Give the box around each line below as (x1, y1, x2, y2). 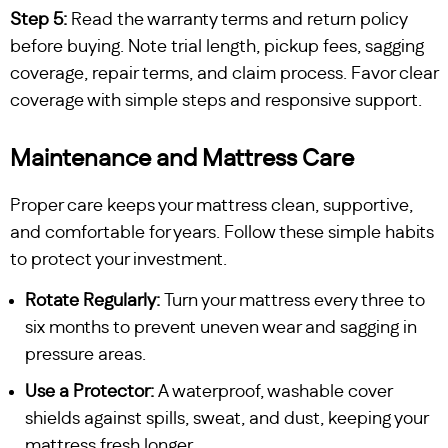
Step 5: (10, 11, 71, 30)
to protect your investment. (10, 251, 227, 270)
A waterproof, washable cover (154, 383, 392, 402)
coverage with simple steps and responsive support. (10, 92, 422, 111)
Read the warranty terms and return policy (71, 11, 407, 30)
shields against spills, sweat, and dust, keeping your (25, 410, 428, 429)
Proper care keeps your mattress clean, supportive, (10, 197, 413, 216)
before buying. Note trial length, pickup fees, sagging (10, 38, 424, 57)
